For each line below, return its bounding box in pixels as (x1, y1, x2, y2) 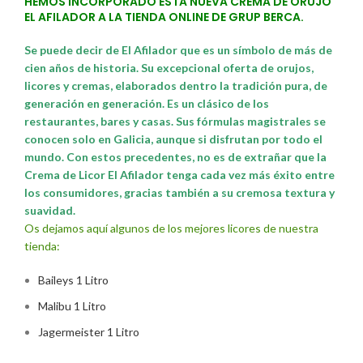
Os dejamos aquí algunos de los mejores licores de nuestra (24, 221, 318, 236)
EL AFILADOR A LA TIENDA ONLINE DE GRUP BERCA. (24, 9, 306, 26)
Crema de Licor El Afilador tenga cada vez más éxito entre (24, 168, 335, 182)
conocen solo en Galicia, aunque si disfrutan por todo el (24, 132, 322, 147)
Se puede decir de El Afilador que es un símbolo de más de (24, 43, 332, 58)
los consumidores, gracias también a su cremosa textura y (24, 186, 335, 200)
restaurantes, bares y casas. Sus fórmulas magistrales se (24, 114, 326, 129)
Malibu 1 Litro (38, 299, 106, 314)
